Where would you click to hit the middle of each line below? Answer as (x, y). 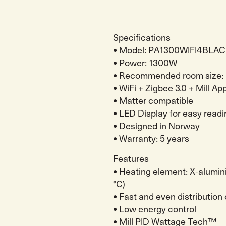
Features (131, 159)
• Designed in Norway (156, 127)
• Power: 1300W (145, 64)
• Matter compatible (153, 101)
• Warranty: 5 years (151, 139)
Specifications (142, 38)
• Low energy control (155, 209)
